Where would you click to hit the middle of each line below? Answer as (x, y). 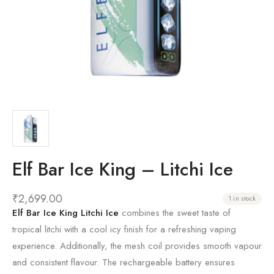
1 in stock (242, 198)
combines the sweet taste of (175, 213)
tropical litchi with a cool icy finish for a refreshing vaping (124, 229)
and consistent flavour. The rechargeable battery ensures (124, 262)
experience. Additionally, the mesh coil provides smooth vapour (137, 246)
